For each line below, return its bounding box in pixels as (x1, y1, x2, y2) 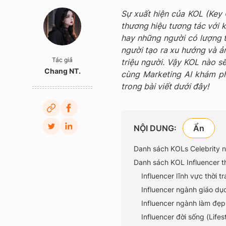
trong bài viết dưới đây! (121, 81, 209, 91)
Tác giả (52, 56, 73, 64)
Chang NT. (44, 67, 81, 75)
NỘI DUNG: (134, 123, 177, 133)
